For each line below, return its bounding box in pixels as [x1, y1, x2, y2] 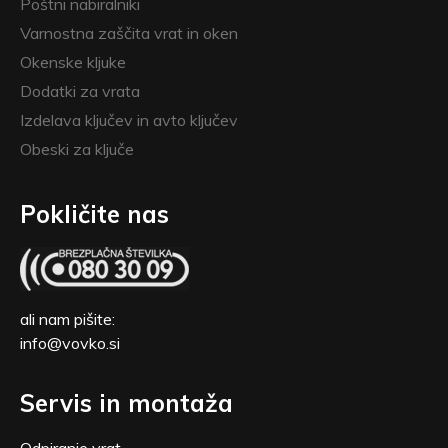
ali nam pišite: [20, 308, 115, 329]
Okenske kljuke [20, 51, 126, 72]
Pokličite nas [20, 198, 169, 229]
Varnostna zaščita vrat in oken [20, 22, 238, 43]
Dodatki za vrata [20, 80, 140, 101]
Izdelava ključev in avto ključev [20, 109, 238, 130]
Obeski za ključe [20, 138, 134, 159]
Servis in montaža [20, 387, 233, 418]
